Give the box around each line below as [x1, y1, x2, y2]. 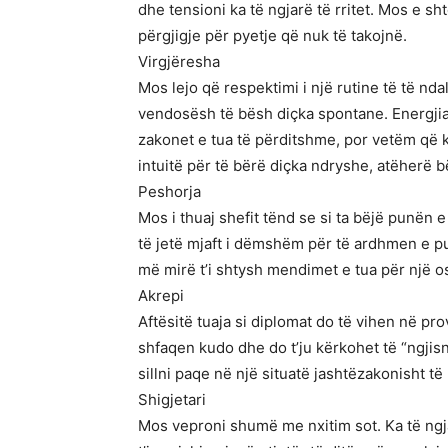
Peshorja [138, 182, 201, 201]
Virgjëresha [138, 52, 220, 71]
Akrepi [138, 286, 184, 305]
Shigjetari [138, 390, 206, 409]
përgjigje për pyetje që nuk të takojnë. [138, 26, 407, 45]
